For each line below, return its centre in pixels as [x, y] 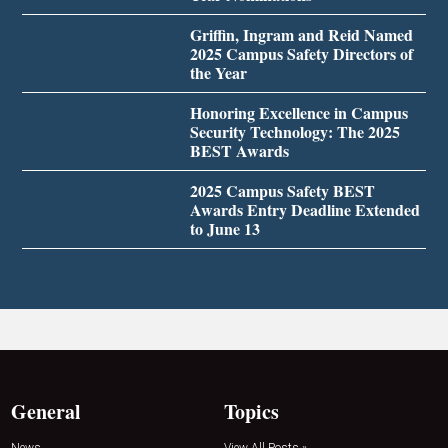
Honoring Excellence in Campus [298, 113]
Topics [251, 412]
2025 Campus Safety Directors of [301, 54]
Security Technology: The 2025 [294, 132]
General [46, 412]
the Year [218, 73]
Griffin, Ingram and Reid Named [301, 35]
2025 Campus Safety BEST [282, 191]
